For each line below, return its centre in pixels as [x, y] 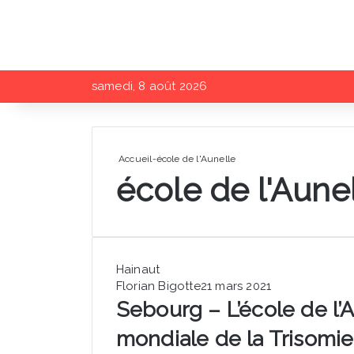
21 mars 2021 [236, 286]
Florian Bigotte [158, 286]
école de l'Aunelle [196, 159]
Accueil [134, 159]
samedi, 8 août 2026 [149, 86]
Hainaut [138, 269]
